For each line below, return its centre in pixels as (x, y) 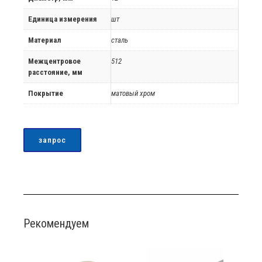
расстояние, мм (55, 73)
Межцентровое (54, 61)
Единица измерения (63, 19)
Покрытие (46, 94)
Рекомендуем (56, 224)
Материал (44, 40)
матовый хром (133, 94)
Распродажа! (224, 254)
